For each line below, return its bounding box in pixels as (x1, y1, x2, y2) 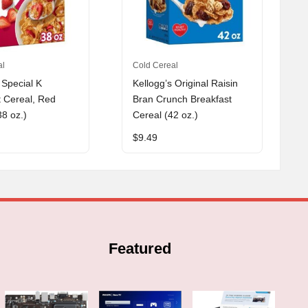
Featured (109, 239, 172, 257)
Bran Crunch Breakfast (132, 94, 232, 105)
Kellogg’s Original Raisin (132, 78, 238, 89)
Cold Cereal (132, 60, 178, 70)
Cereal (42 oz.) (132, 110, 198, 121)
